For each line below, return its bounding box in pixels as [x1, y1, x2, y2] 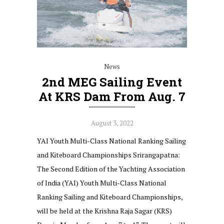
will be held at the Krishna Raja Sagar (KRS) [37, 206, 172, 216]
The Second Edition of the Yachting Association [37, 164, 185, 174]
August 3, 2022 [90, 118, 133, 128]
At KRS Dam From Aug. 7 [38, 88, 185, 105]
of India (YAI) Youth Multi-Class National [37, 178, 166, 188]
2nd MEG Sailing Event [42, 74, 182, 90]
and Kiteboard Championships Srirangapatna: [37, 150, 180, 160]
